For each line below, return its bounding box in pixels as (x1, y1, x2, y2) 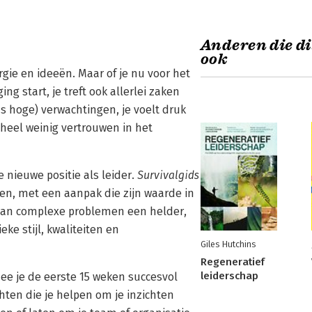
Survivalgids (137, 169, 199, 182)
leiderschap (201, 270, 258, 282)
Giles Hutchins (201, 239, 256, 249)
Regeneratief (201, 256, 265, 268)
